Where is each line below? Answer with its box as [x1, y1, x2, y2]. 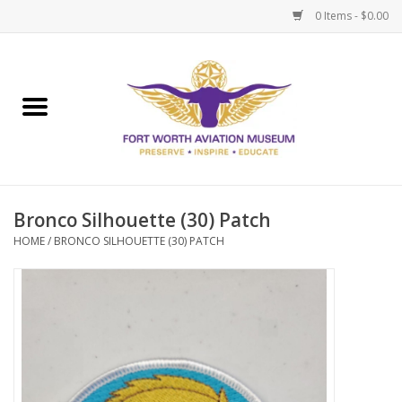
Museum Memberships [13, 129, 147, 146]
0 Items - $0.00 [312, 8, 389, 23]
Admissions [13, 179, 80, 197]
